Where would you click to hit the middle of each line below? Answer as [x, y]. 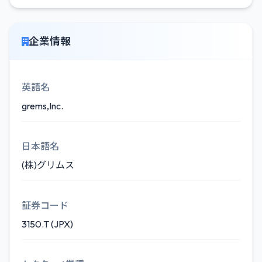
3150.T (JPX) [47, 224]
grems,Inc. [42, 106]
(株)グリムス [48, 165]
